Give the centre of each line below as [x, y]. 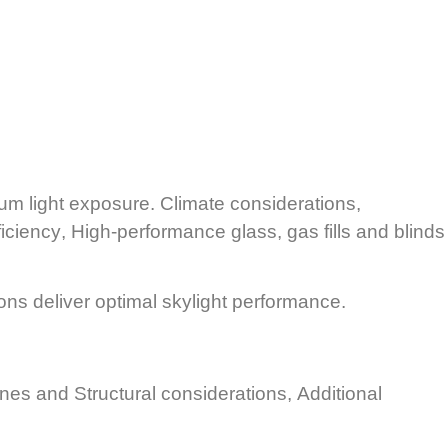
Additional [339, 393]
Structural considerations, [185, 393]
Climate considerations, [260, 204]
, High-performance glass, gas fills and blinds [253, 232]
